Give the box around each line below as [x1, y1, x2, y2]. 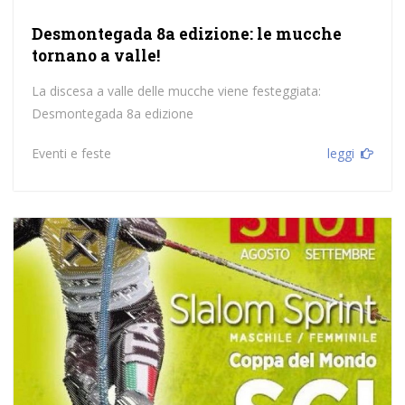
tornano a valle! [31, 45, 160, 67]
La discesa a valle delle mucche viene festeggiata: [31, 82, 321, 100]
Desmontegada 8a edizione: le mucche [31, 24, 342, 45]
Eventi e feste [31, 145, 111, 163]
